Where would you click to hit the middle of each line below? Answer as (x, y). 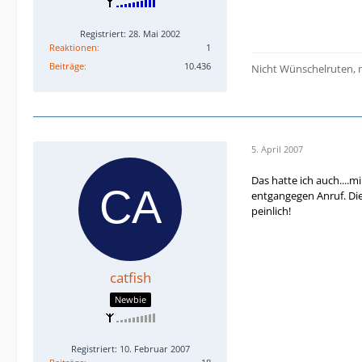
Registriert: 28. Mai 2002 (130, 34)
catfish (130, 278)
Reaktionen (73, 48)
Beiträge (67, 66)
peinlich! (271, 211)
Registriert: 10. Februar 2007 (130, 348)
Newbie (130, 299)
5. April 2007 (277, 149)
